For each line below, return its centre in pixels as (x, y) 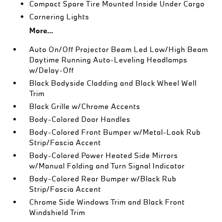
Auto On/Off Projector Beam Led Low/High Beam (119, 49)
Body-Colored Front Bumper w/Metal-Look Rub (115, 132)
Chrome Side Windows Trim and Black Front (107, 202)
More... (41, 30)
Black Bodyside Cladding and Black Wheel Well (113, 83)
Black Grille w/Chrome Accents (85, 106)
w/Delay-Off (52, 70)
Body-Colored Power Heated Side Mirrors (104, 155)
